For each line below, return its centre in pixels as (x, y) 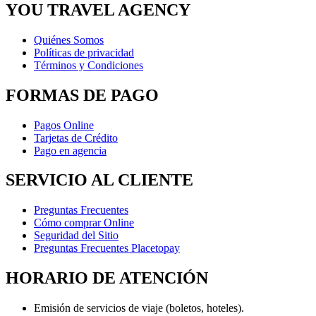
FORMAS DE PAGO (82, 95)
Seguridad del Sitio (76, 236)
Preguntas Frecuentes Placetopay (107, 248)
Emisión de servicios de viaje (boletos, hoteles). (139, 308)
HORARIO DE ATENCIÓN (107, 278)
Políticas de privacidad (84, 52)
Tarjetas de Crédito (76, 138)
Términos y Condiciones (89, 65)
